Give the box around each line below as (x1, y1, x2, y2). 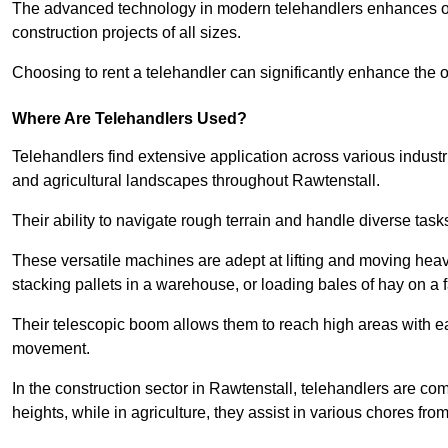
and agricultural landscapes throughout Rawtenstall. (12, 172, 380, 190)
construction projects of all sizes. (12, 24, 241, 42)
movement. (12, 340, 90, 358)
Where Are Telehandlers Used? (12, 110, 247, 128)
